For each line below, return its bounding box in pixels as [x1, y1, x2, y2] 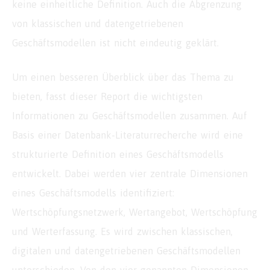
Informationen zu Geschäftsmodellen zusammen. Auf [12, 110, 247, 122]
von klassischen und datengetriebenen [12, 18, 183, 30]
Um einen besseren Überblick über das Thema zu [12, 72, 234, 83]
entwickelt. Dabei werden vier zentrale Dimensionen [12, 168, 248, 180]
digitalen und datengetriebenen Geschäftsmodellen [12, 245, 240, 257]
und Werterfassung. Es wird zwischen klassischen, [12, 226, 233, 237]
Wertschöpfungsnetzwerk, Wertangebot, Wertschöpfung [12, 207, 257, 218]
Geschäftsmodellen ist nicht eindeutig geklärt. [12, 37, 219, 49]
